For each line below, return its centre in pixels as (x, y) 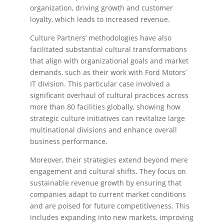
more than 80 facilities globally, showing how (105, 107)
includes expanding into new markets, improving (112, 217)
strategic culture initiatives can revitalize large (107, 118)
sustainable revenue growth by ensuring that (106, 183)
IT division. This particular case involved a (100, 84)
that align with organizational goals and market (109, 61)
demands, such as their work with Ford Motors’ (108, 72)
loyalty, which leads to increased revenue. (100, 19)
